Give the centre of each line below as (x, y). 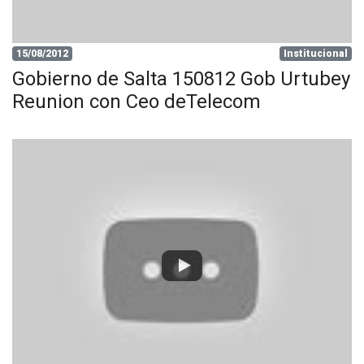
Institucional (316, 53)
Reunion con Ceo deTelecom (136, 101)
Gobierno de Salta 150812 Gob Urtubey (181, 78)
